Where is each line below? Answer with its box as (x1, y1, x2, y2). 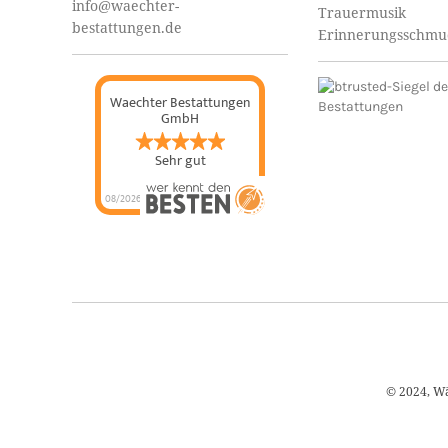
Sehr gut (154, 149, 206, 172)
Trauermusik (318, 3, 406, 22)
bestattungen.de (72, 18, 182, 37)
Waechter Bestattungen (110, 91, 250, 114)
